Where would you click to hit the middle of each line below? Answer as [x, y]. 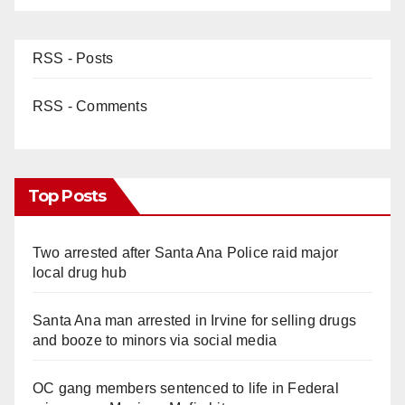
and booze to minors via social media [155, 341]
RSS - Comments [90, 107]
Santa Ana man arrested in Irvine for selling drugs [195, 321]
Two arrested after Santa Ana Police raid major [186, 253]
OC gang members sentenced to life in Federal [186, 389]
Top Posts [67, 197]
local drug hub [80, 273]
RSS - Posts [73, 59]
